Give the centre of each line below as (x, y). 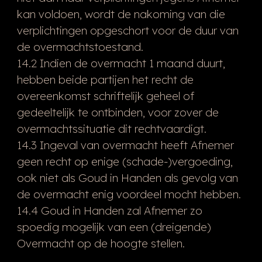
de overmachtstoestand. (80, 46)
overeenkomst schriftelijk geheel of (105, 96)
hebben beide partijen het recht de (105, 79)
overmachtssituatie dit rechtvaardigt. (111, 128)
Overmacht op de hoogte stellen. (101, 243)
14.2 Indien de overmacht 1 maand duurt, (121, 63)
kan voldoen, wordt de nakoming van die (121, 14)
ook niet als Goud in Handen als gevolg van (127, 177)
